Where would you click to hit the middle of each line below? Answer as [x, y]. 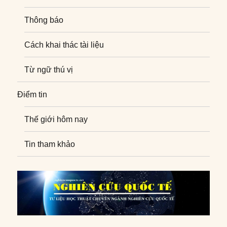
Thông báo [44, 20]
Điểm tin [32, 94]
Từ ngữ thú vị [49, 69]
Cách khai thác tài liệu [64, 45]
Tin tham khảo [50, 144]
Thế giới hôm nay [56, 119]
